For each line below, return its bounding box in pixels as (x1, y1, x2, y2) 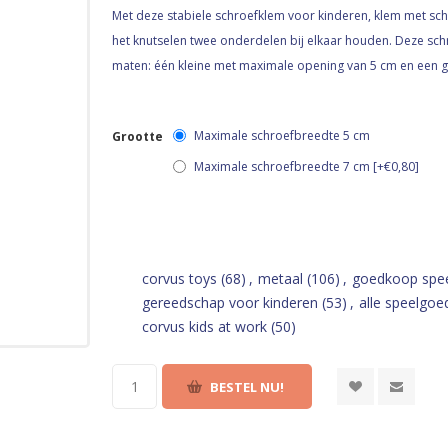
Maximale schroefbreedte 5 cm (194, 127, 370, 145)
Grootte (112, 128, 163, 145)
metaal (258, 269, 303, 288)
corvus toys (142, 269, 217, 288)
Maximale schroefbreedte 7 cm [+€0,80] (194, 157, 419, 175)
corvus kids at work (142, 317, 267, 336)
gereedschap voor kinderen (142, 293, 318, 312)
